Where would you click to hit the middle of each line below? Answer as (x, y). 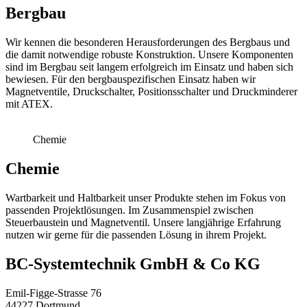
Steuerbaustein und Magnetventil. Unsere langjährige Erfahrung (143, 222)
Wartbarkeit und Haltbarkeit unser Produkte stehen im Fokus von (146, 197)
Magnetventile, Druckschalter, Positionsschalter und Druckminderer (151, 91)
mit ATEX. (29, 103)
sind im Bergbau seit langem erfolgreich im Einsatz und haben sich (149, 66)
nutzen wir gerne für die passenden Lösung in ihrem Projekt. (136, 234)
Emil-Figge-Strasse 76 (53, 293)
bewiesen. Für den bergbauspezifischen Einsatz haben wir (131, 79)
